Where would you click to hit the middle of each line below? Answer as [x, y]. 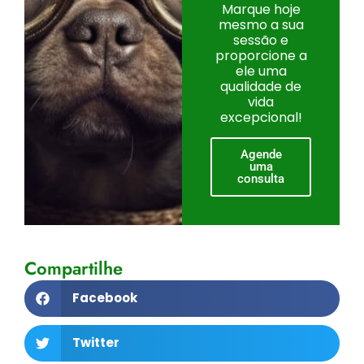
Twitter [95, 343]
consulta [261, 178]
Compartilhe [74, 268]
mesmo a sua [261, 24]
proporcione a [261, 55]
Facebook [104, 298]
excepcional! [261, 117]
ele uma [261, 71]
